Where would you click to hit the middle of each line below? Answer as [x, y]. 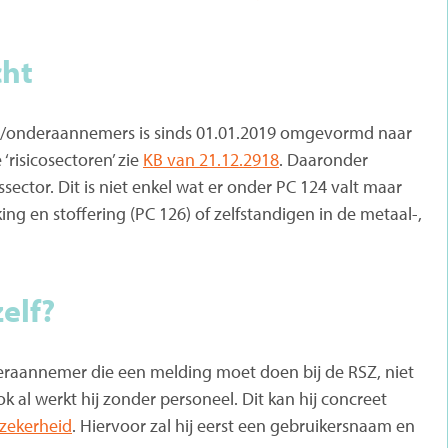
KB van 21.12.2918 [211, 159]
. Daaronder [323, 159]
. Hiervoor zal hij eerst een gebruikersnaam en [243, 425]
